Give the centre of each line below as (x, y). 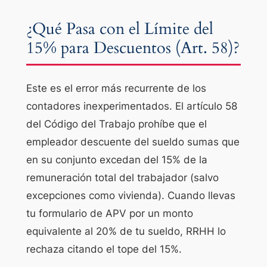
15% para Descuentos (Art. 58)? (133, 48)
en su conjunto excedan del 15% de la (117, 159)
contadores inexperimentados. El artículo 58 (131, 106)
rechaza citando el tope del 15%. (104, 249)
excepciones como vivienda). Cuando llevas (131, 195)
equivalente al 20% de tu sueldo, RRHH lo (126, 231)
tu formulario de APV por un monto (109, 213)
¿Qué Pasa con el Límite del (119, 29)
